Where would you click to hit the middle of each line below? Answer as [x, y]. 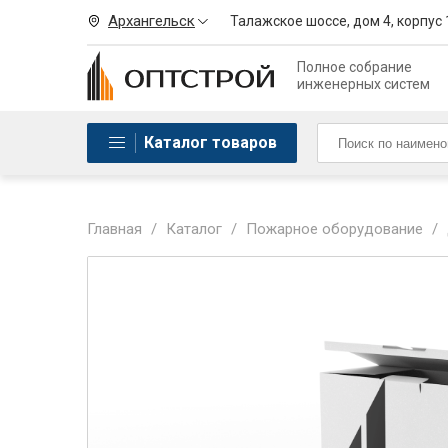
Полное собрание [354, 67]
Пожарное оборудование [334, 229]
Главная [114, 229]
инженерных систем [363, 84]
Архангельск [151, 21]
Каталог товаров [210, 142]
